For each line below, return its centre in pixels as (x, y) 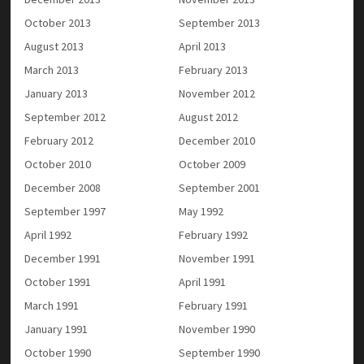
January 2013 (56, 93)
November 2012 (217, 93)
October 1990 (58, 352)
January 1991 (56, 329)
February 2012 (59, 140)
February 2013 (214, 69)
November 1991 (217, 258)
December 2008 (63, 187)
